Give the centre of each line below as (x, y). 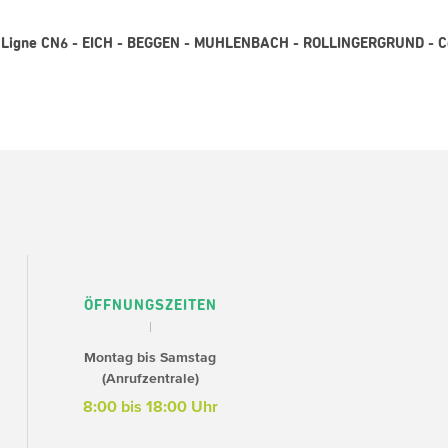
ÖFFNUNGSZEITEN (150, 305)
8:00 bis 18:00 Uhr (150, 406)
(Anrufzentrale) (150, 378)
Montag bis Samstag (150, 357)
